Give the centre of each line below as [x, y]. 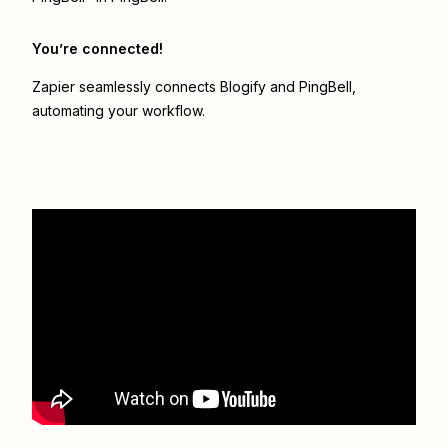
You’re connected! [97, 49]
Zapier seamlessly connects [126, 87]
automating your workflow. [118, 111]
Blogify [243, 87]
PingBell [325, 87]
